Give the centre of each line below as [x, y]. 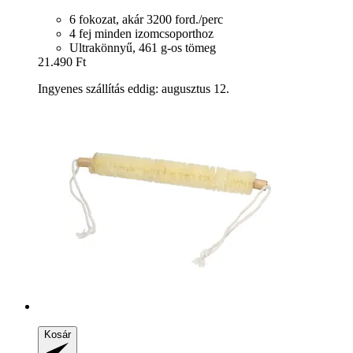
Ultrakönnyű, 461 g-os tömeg [143, 48]
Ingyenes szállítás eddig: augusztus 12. [134, 89]
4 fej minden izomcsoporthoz [141, 34]
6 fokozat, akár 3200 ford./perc [146, 20]
